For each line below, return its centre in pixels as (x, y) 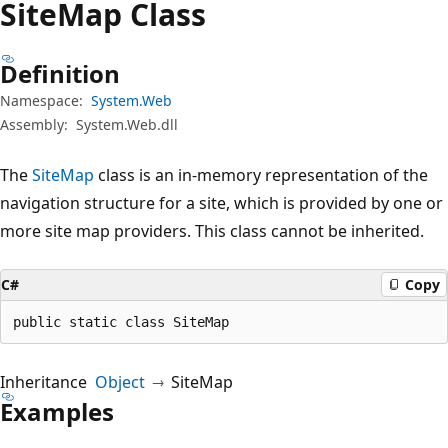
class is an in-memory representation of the (261, 174)
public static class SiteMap (121, 321)
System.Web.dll (127, 124)
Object (120, 381)
